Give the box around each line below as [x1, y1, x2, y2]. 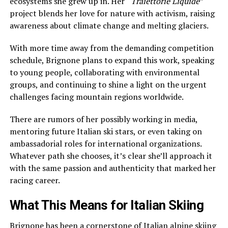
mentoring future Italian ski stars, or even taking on [9, 126, 202, 137]
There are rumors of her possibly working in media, [9, 113, 197, 125]
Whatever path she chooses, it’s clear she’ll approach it [9, 150, 212, 161]
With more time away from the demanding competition [9, 42, 214, 53]
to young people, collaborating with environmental [9, 67, 199, 78]
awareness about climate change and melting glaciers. [9, 20, 209, 31]
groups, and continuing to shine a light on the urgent [9, 79, 207, 90]
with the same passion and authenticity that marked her [9, 162, 216, 174]
